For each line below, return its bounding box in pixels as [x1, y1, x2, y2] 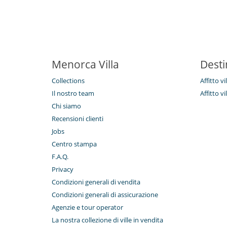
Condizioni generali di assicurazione [52, 190, 158, 200]
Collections [52, 76, 85, 86]
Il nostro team [52, 89, 94, 98]
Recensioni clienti [52, 114, 103, 124]
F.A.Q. [52, 152, 68, 162]
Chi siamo [52, 101, 81, 111]
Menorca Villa [52, 57, 119, 72]
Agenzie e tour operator [52, 203, 123, 212]
